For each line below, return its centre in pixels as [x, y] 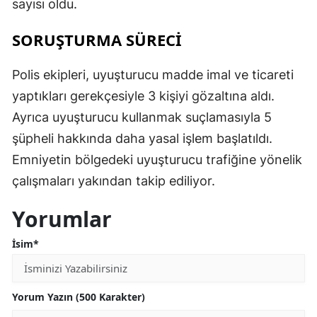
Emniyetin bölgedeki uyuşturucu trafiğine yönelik [157, 159]
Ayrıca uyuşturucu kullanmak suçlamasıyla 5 [142, 117]
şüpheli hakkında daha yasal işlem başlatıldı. [142, 138]
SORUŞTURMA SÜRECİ [97, 39]
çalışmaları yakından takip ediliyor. [114, 180]
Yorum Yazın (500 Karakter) [79, 296]
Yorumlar [62, 219]
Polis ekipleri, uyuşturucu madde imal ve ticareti [153, 74]
